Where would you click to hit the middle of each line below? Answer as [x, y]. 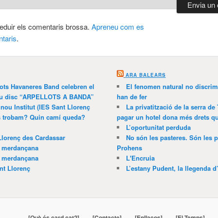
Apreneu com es [118, 26]
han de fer [132, 96]
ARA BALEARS [145, 75]
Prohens [129, 147]
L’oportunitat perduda [158, 127]
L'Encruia [140, 158]
